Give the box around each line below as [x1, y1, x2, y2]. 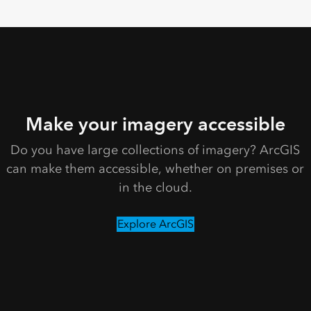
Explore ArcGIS [117, 217, 194, 231]
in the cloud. [118, 179, 192, 195]
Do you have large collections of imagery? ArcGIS [10, 142, 301, 158]
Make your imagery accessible [25, 112, 285, 135]
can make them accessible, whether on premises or [6, 160, 305, 176]
